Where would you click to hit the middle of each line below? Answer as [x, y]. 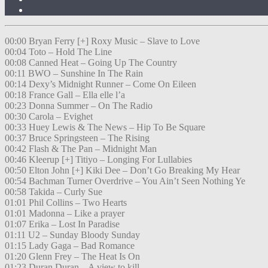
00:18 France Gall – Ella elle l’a [65, 95]
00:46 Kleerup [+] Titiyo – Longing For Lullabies [98, 160]
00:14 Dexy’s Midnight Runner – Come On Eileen [100, 84]
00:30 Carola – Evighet [49, 117]
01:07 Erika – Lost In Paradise [62, 224]
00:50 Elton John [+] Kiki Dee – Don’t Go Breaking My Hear [122, 170]
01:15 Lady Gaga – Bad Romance [70, 246]
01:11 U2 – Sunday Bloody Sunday [72, 235]
